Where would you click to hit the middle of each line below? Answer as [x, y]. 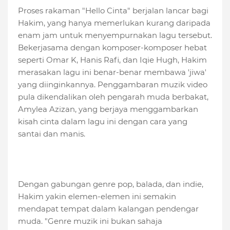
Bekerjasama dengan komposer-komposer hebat [112, 48]
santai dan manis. [52, 134]
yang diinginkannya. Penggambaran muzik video [113, 85]
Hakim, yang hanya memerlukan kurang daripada [114, 23]
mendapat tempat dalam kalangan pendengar [108, 209]
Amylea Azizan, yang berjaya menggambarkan [108, 109]
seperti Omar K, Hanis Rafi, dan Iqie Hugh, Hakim [112, 60]
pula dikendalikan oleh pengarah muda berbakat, [113, 97]
